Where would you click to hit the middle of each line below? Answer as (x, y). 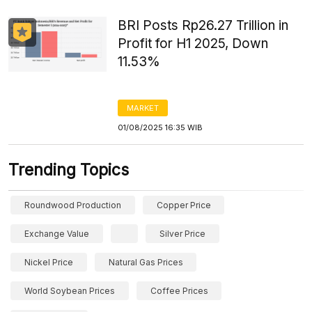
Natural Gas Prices (146, 262)
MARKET (143, 108)
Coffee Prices (179, 291)
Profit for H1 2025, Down (193, 44)
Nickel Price (49, 262)
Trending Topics (69, 170)
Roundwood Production (73, 205)
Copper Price (184, 205)
